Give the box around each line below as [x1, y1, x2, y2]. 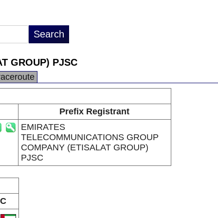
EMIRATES [20, 122, 65, 132]
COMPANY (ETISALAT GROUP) [20, 143, 148, 152]
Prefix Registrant [59, 107, 129, 116]
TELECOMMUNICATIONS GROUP [20, 132, 159, 142]
